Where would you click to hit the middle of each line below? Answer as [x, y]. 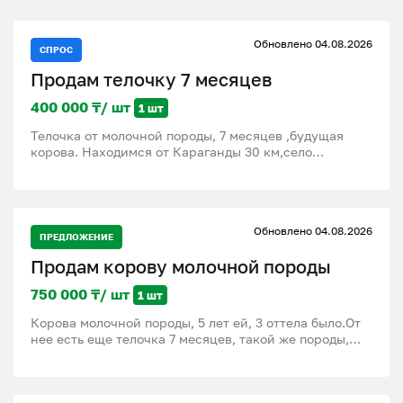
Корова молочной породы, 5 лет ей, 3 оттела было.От [196, 322]
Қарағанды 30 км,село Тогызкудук [138, 371]
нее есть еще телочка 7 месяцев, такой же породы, [190, 339]
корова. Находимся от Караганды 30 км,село [171, 152]
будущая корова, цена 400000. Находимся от [174, 355]
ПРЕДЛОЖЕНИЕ [76, 237]
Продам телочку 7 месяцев [151, 79]
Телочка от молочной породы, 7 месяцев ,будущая [187, 135]
